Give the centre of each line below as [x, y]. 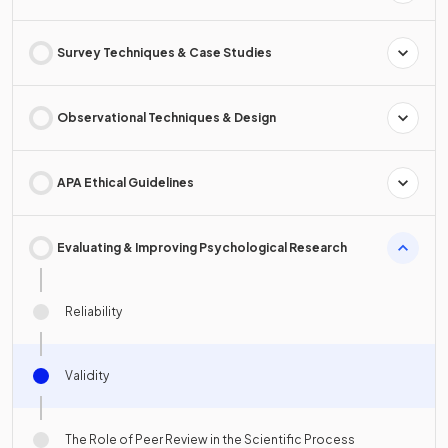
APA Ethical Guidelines [125, 182]
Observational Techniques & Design [166, 117]
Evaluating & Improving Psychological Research [202, 247]
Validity [87, 375]
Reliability [93, 311]
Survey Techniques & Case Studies [164, 52]
